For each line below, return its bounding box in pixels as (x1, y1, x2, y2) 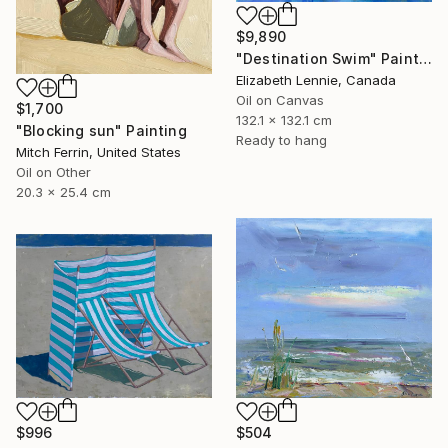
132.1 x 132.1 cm (236, 111, 332, 128)
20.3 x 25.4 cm (16, 183, 111, 200)
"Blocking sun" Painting (16, 121, 187, 139)
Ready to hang (236, 131, 327, 148)
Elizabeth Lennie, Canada (236, 71, 396, 88)
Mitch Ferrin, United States (16, 143, 181, 160)
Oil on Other (16, 163, 91, 180)
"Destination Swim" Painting (418, 49, 432, 67)
